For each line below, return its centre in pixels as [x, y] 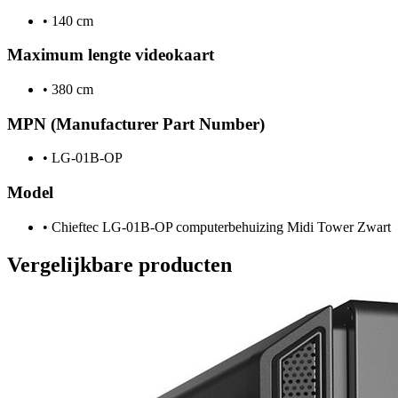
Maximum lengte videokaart [111, 55]
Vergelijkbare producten [119, 264]
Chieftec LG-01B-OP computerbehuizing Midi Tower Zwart [219, 227]
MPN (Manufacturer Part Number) [136, 123]
